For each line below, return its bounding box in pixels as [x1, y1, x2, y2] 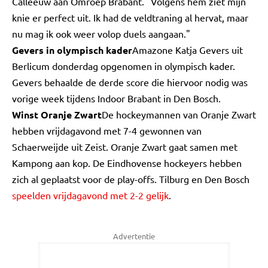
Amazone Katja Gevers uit [132, 44, 243, 56]
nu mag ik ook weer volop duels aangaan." [12, 28, 190, 39]
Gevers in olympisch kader [12, 44, 132, 56]
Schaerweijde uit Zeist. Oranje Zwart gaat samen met [12, 141, 237, 153]
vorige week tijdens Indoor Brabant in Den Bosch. [12, 92, 221, 104]
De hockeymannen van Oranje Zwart [102, 108, 256, 120]
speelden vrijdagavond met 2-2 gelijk [12, 189, 169, 201]
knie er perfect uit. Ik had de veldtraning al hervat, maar [12, 11, 248, 23]
